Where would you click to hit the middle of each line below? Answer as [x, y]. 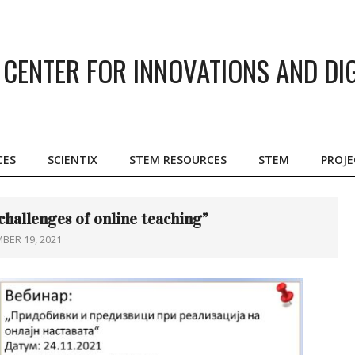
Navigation [205, 189]
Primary [198, 168]
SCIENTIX [73, 160]
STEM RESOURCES [178, 160]
